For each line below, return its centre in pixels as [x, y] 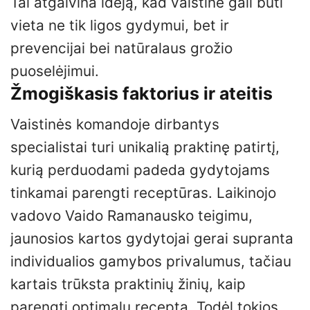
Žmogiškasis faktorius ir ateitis [142, 93]
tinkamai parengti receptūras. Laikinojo [143, 193]
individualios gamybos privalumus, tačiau [151, 262]
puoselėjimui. [55, 71]
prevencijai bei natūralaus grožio [121, 48]
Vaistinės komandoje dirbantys [115, 125]
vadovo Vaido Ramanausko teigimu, [131, 216]
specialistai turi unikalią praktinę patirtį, [145, 147]
